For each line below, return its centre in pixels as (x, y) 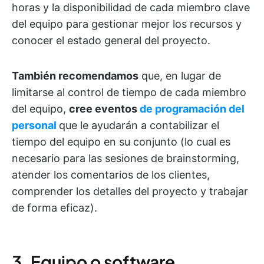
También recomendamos (75, 75)
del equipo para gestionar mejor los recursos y (127, 24)
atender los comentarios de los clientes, (111, 174)
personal (34, 125)
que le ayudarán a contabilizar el (139, 125)
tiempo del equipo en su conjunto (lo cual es (121, 141)
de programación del (192, 108)
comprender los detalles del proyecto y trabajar (130, 191)
